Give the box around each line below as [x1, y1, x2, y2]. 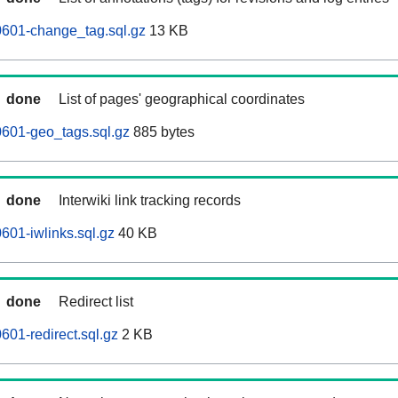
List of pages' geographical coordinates [59, 92, 305, 107]
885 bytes [130, 124, 195, 140]
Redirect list [59, 294, 133, 310]
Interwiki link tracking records [59, 193, 241, 209]
